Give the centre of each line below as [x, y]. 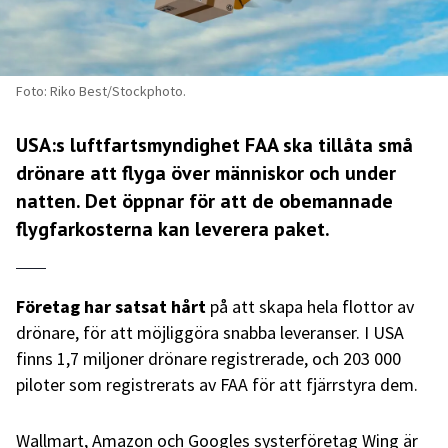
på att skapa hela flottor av [312, 306]
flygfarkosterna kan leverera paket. [173, 228]
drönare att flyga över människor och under [206, 172]
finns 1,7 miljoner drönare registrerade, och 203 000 [208, 358]
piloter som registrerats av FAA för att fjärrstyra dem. [217, 384]
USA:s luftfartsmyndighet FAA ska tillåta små [214, 144]
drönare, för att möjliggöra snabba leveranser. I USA [210, 332]
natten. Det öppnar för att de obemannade [204, 200]
